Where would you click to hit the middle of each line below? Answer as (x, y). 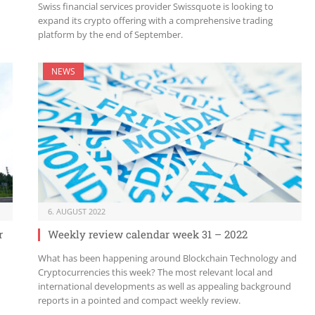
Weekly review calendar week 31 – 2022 (148, 234)
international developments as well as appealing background (165, 287)
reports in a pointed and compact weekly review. (139, 301)
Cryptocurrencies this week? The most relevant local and (155, 272)
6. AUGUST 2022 (77, 212)
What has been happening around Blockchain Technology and (167, 258)
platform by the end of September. (110, 34)
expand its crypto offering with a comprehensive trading (155, 20)
